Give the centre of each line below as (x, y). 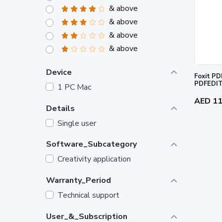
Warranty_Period (79, 181)
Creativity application (94, 159)
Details (60, 108)
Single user (77, 123)
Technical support (88, 195)
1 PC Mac (74, 87)
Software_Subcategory (91, 144)
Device (59, 72)
